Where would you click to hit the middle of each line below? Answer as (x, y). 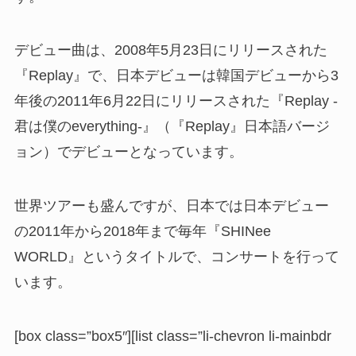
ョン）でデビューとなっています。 (128, 152)
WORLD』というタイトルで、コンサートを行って (176, 257)
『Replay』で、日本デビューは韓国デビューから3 (176, 76)
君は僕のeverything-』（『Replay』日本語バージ (172, 127)
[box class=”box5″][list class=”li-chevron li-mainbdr (172, 337)
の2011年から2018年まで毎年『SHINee (142, 232)
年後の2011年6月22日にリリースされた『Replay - (176, 101)
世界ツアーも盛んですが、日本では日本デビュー (171, 206)
